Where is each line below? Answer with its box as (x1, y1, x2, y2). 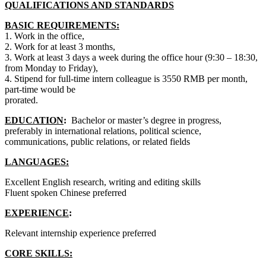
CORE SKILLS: (5, 248, 72, 258)
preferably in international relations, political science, (5, 125, 201, 136)
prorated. (5, 94, 38, 105)
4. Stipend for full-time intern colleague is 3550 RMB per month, (5, 73, 248, 84)
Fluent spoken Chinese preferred (5, 187, 126, 198)
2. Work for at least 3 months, (5, 41, 115, 52)
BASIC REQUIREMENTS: (5, 20, 119, 30)
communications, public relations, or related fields (5, 136, 190, 147)
